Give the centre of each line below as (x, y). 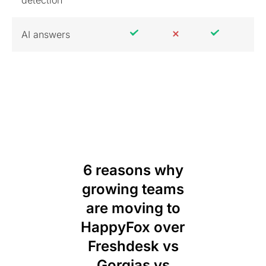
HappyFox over (133, 227)
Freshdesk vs (133, 246)
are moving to (133, 208)
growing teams (133, 189)
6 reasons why (133, 170)
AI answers (46, 34)
